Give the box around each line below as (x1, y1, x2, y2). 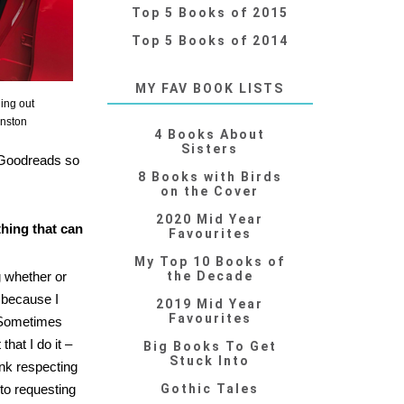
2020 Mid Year (156, 212, 264, 227)
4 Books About (154, 127, 266, 142)
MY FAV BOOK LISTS (135, 81, 285, 96)
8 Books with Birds (137, 170, 282, 185)
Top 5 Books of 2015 (131, 5, 289, 21)
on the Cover (161, 184, 260, 199)
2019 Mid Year (156, 297, 264, 312)
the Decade (166, 269, 253, 284)
